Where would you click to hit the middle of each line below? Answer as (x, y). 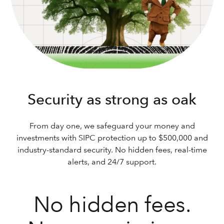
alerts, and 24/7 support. (112, 162)
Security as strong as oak (112, 99)
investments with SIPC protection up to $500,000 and (112, 138)
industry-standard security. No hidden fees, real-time (112, 150)
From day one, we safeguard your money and (112, 126)
